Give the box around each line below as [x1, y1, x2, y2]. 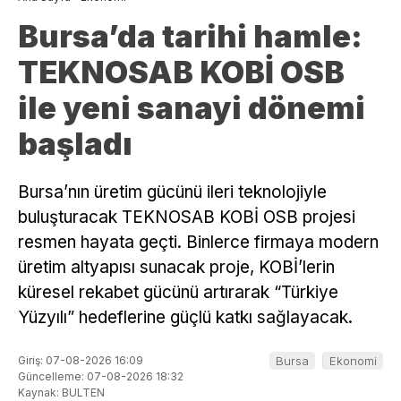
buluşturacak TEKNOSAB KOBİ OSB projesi [18, 207, 355, 228]
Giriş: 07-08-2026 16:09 [18, 353, 143, 367]
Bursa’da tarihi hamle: [18, 18, 363, 55]
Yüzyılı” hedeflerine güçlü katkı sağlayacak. [18, 307, 353, 328]
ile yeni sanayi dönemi [18, 90, 365, 127]
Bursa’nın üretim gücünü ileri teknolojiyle [18, 182, 327, 203]
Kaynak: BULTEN [18, 385, 105, 399]
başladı [18, 125, 132, 163]
